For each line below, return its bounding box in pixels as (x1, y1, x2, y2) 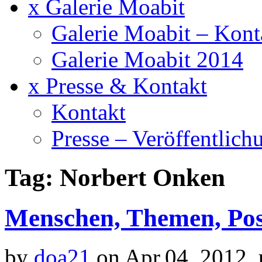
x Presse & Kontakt (28, 73, 207, 98)
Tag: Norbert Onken (5, 163, 225, 191)
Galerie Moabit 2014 (51, 46, 243, 72)
